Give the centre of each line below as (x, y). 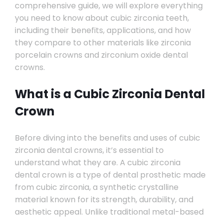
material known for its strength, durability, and (104, 200)
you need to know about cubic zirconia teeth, (102, 18)
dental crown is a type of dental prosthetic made (110, 175)
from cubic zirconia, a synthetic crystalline (96, 187)
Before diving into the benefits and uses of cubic (107, 138)
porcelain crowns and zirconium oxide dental (101, 55)
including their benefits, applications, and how (103, 30)
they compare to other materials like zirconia (103, 43)
